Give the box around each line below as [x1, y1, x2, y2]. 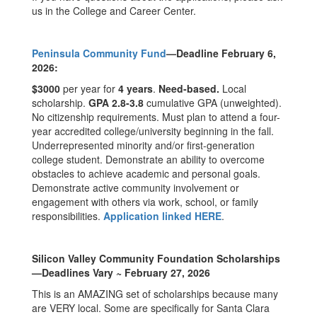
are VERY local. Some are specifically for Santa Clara [32, 301, 270, 315]
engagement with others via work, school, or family [32, 195, 258, 209]
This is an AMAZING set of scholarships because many [32, 287, 278, 301]
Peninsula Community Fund [32, 46, 166, 60]
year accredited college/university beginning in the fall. [32, 124, 274, 138]
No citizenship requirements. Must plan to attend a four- [32, 110, 280, 124]
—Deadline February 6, [166, 46, 276, 60]
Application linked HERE [103, 209, 221, 223]
